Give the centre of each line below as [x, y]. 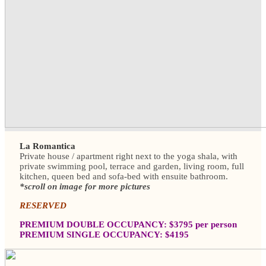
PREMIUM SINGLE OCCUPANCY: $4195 [104, 235]
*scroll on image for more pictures [85, 186]
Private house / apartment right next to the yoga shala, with [129, 156]
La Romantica [47, 146]
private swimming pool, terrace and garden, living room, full [132, 166]
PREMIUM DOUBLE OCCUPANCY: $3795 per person [128, 224]
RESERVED [43, 205]
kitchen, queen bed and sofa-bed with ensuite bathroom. [124, 176]
